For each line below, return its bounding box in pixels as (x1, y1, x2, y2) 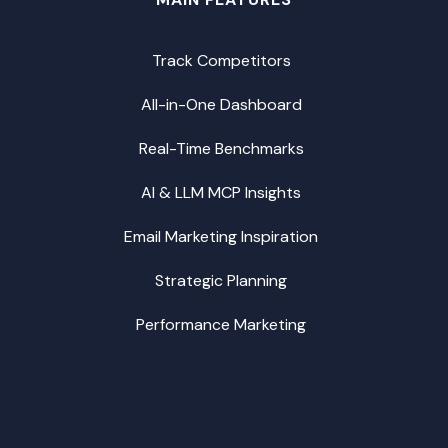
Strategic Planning (155, 269, 287, 291)
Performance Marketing (136, 313, 306, 335)
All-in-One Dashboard (140, 93, 302, 115)
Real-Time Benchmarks (138, 137, 304, 159)
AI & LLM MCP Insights (141, 181, 301, 203)
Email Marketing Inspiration (124, 225, 318, 247)
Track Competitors (151, 49, 291, 71)
